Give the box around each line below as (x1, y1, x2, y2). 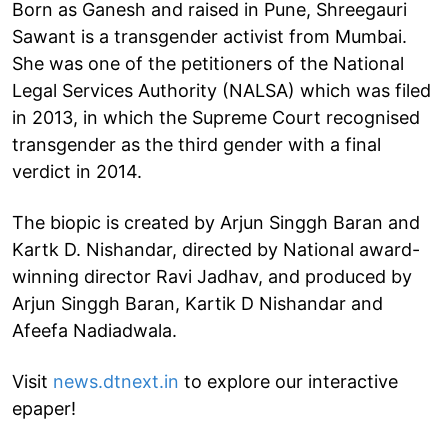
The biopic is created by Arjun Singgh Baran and (12, 211, 420, 233)
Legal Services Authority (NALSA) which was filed (12, 79, 431, 101)
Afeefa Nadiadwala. (12, 319, 177, 341)
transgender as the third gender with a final (12, 133, 381, 155)
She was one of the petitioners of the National (12, 52, 404, 74)
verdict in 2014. (12, 160, 142, 182)
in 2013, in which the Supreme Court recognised (12, 106, 420, 128)
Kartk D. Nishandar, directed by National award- (12, 238, 420, 260)
